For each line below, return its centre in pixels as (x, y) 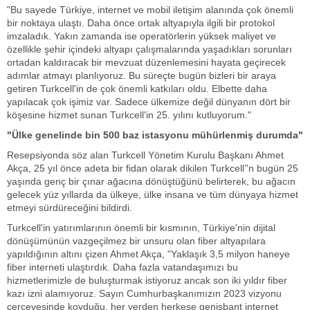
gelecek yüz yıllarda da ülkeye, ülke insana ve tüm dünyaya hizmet (153, 194)
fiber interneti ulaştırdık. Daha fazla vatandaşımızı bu (122, 267)
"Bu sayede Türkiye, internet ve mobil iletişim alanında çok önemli (150, 10)
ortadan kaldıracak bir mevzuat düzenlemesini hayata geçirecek (146, 62)
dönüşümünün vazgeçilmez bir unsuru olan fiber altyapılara (136, 241)
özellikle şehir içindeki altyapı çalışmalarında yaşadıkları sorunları (149, 49)
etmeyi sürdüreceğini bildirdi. (70, 208)
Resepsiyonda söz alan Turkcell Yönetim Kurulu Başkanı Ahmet (145, 155)
